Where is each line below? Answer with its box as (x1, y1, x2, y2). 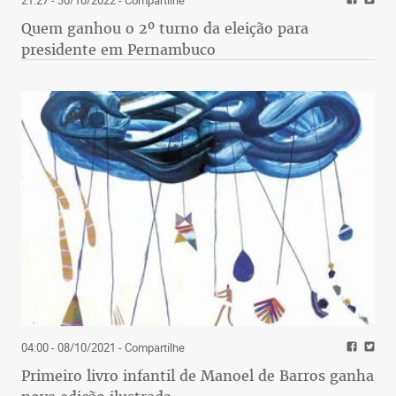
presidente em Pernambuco (21, 39, 216, 59)
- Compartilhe (116, 339, 185, 356)
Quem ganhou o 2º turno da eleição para (21, 18, 308, 38)
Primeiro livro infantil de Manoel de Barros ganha (21, 366, 374, 386)
